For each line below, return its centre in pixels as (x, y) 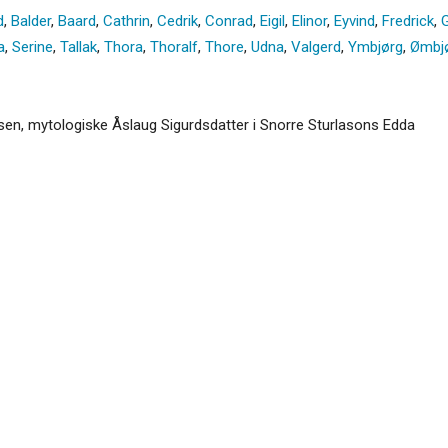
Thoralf (174, 46)
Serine (32, 46)
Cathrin (126, 20)
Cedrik (177, 20)
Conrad (229, 20)
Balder (31, 20)
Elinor (309, 20)
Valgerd (316, 46)
